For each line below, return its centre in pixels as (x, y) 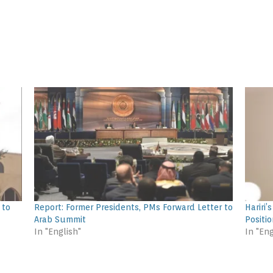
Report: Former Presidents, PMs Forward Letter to (133, 207)
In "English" (57, 231)
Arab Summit (60, 219)
